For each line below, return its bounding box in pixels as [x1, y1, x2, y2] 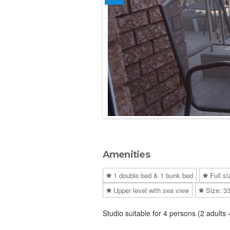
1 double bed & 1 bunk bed [113, 170, 193, 180]
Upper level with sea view [113, 185, 189, 195]
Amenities [102, 149, 150, 160]
